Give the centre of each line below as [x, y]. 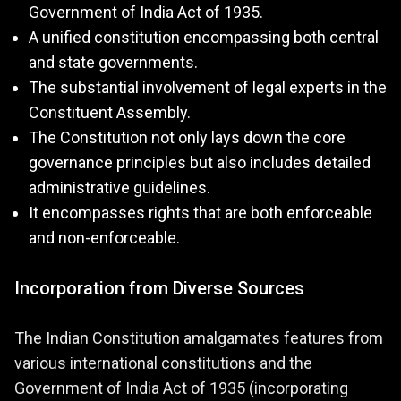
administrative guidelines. [119, 188]
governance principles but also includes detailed [200, 163]
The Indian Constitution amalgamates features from [199, 338]
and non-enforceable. [104, 238]
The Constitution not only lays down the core [187, 138]
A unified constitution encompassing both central [204, 38]
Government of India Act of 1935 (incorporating [181, 388]
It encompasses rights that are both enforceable [200, 213]
